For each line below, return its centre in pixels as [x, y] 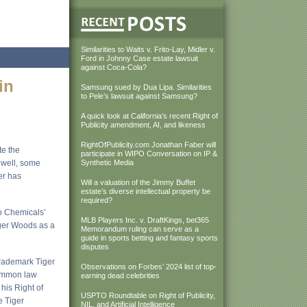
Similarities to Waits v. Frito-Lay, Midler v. [148, 49]
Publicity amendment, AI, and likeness [143, 125]
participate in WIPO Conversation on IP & [149, 153]
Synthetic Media [107, 162]
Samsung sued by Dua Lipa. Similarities [146, 87]
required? [97, 200]
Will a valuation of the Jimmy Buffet [138, 182]
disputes [95, 247]
